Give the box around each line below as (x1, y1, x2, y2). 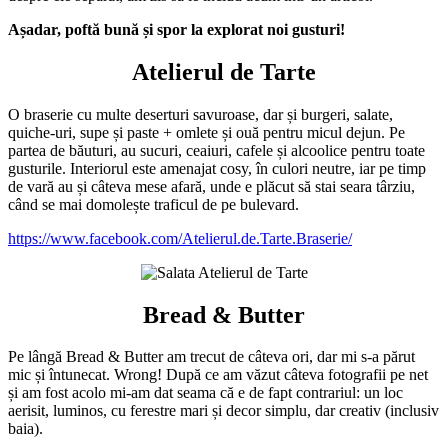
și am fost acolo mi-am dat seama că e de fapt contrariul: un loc (8, 384, 403, 402)
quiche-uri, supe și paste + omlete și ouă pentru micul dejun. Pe (8, 123, 405, 141)
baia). (8, 420, 43, 438)
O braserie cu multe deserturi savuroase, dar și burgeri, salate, (8, 105, 393, 123)
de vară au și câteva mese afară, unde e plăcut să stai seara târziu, (8, 177, 415, 195)
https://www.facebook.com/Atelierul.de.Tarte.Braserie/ (8, 229, 352, 247)
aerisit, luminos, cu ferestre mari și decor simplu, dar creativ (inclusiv (8, 402, 439, 420)
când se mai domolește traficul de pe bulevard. (8, 195, 299, 213)
